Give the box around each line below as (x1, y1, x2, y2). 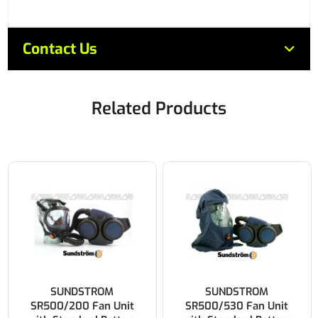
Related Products (92, 97, 226, 120)
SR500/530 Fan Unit (185, 298, 289, 313)
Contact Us (23, 39, 98, 59)
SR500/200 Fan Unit (30, 298, 134, 313)
